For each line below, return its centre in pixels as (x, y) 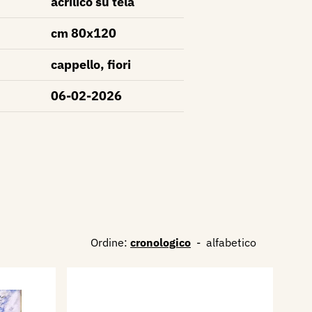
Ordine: (109, 242)
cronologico (161, 242)
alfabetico (231, 242)
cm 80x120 (83, 33)
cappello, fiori (91, 64)
